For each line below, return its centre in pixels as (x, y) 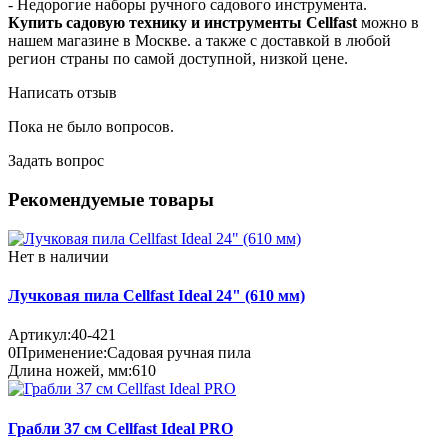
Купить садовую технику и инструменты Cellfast (182, 23)
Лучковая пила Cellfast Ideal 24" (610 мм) (156, 295)
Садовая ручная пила (179, 353)
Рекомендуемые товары (111, 199)
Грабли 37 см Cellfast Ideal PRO (120, 428)
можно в (388, 23)
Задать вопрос (56, 161)
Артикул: (39, 335)
